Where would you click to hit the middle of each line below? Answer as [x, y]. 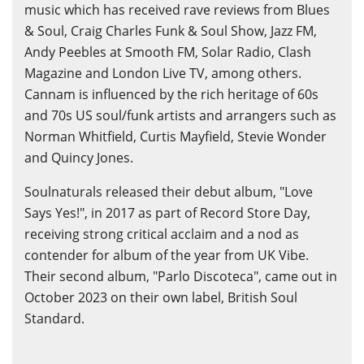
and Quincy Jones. [79, 157]
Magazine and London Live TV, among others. [163, 73]
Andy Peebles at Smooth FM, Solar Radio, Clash [168, 52]
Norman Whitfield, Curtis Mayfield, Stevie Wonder [175, 136]
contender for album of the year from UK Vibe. [167, 255]
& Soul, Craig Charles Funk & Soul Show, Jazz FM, [171, 30]
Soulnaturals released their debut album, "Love [169, 191]
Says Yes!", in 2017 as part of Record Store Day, [167, 212]
